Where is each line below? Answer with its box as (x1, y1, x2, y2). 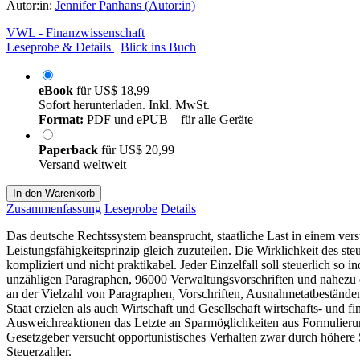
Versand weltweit (39, 157, 126, 171)
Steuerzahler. (6, 344, 72, 358)
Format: (39, 112, 84, 126)
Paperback (39, 142, 101, 157)
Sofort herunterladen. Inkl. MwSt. (39, 97, 210, 112)
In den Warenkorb (13, 186, 95, 199)
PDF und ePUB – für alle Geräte (84, 112, 253, 126)
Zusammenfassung (6, 201, 101, 215)
